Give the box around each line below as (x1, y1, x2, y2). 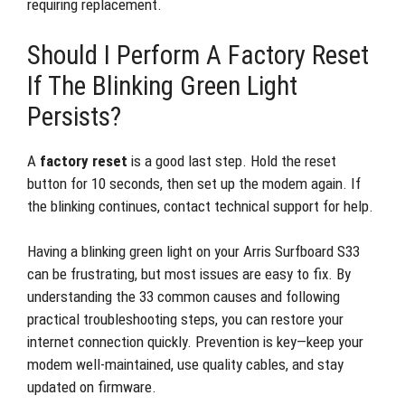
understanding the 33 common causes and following (27, 287, 340, 306)
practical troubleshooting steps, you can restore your (27, 310, 344, 328)
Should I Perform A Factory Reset (27, 39, 369, 71)
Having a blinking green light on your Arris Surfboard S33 (27, 242, 360, 260)
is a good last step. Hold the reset (127, 151, 336, 170)
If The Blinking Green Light (27, 70, 297, 101)
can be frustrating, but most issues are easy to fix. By (27, 265, 351, 283)
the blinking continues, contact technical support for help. (27, 196, 373, 215)
